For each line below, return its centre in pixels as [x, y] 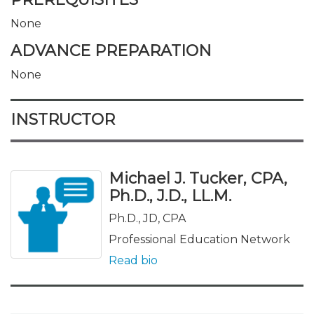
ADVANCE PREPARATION [111, 51]
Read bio [133, 260]
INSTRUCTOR [63, 120]
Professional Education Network [199, 239]
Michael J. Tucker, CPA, [198, 178]
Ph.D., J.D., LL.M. [170, 196]
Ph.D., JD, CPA [147, 218]
